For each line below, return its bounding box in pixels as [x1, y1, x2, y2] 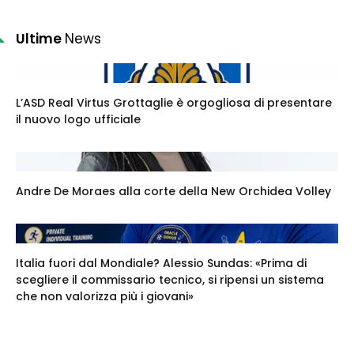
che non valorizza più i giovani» [16, 288, 194, 304]
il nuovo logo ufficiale [16, 111, 141, 127]
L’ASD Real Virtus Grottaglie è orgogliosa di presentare [16, 94, 332, 111]
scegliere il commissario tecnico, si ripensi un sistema [16, 271, 324, 288]
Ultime [16, 28, 65, 48]
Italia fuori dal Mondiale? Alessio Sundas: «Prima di [16, 254, 307, 271]
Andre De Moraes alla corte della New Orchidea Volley [16, 183, 331, 199]
